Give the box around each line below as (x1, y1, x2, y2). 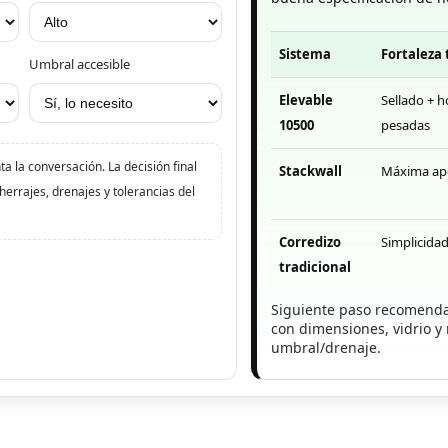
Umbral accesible (29, 54, 131, 73)
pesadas (381, 115, 431, 134)
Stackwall (279, 161, 343, 180)
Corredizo (279, 232, 342, 251)
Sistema (279, 44, 332, 63)
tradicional (279, 257, 352, 276)
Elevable (279, 90, 334, 109)
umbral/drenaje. (271, 337, 382, 357)
